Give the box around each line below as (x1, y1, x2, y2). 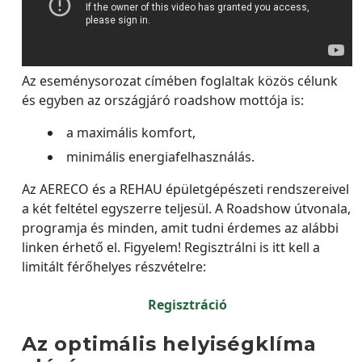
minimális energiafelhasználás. (66, 148, 255, 166)
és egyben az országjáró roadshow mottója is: (22, 91, 304, 109)
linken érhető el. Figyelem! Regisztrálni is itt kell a (22, 238, 320, 256)
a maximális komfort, (66, 124, 196, 141)
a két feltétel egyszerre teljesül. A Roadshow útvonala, (22, 200, 351, 217)
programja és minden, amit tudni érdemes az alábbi (22, 219, 339, 237)
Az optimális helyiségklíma (22, 332, 317, 356)
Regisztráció (147, 296, 227, 314)
